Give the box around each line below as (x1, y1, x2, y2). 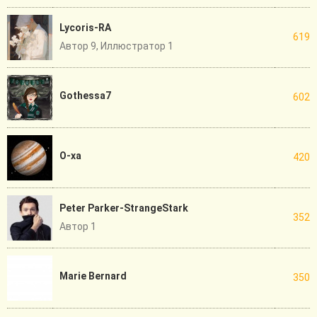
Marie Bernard (59, 270, 127, 282)
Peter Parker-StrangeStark (59, 202, 188, 214)
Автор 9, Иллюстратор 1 (59, 40, 173, 52)
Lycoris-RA (59, 22, 111, 34)
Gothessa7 (59, 90, 111, 102)
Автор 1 (59, 221, 96, 233)
